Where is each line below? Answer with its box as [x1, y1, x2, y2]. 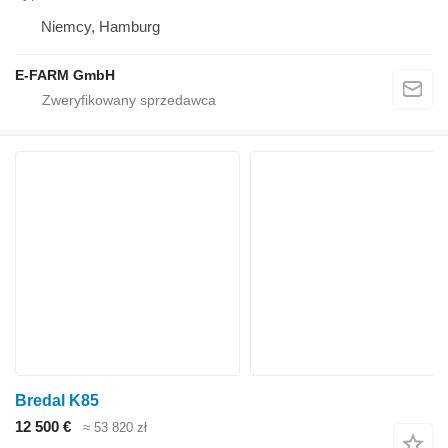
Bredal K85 [15, 392, 99, 410]
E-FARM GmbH [15, 67, 115, 84]
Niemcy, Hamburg [41, 18, 160, 36]
